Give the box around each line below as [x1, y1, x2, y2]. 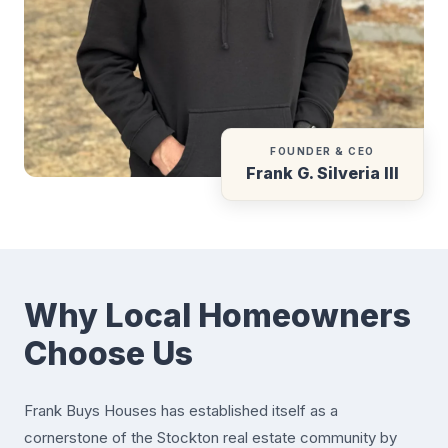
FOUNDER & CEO [270, 145, 375, 158]
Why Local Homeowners [24, 296, 411, 336]
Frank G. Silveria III [246, 163, 399, 184]
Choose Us [24, 334, 193, 374]
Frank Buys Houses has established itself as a [24, 401, 338, 421]
